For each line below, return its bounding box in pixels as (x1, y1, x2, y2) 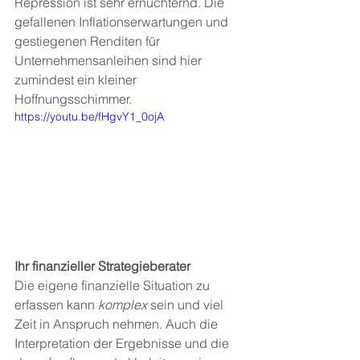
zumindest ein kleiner (14, 72, 140, 88)
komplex (98, 296, 147, 313)
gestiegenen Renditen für (14, 33, 163, 49)
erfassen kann (14, 296, 98, 313)
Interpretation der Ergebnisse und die (14, 334, 232, 351)
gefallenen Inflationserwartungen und (14, 14, 231, 30)
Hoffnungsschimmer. (14, 91, 141, 107)
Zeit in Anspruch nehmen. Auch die (14, 315, 221, 332)
